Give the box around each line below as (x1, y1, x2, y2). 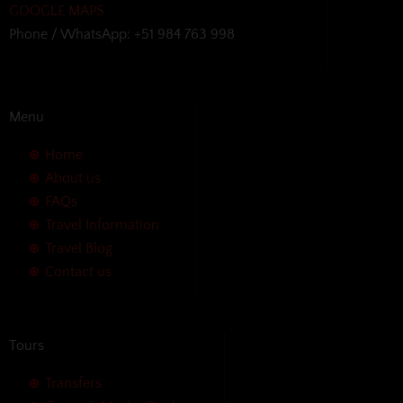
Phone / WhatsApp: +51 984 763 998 (9, 25, 235, 42)
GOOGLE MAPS (9, 2, 104, 19)
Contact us (45, 263, 112, 280)
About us (45, 169, 101, 186)
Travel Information (45, 216, 159, 233)
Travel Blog (45, 239, 112, 256)
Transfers (45, 374, 102, 391)
